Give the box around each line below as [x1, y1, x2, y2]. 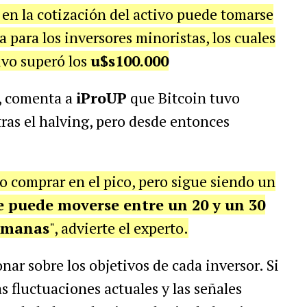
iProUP [75, 88, 127, 108]
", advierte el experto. [49, 218, 188, 238]
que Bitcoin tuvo [126, 88, 240, 108]
